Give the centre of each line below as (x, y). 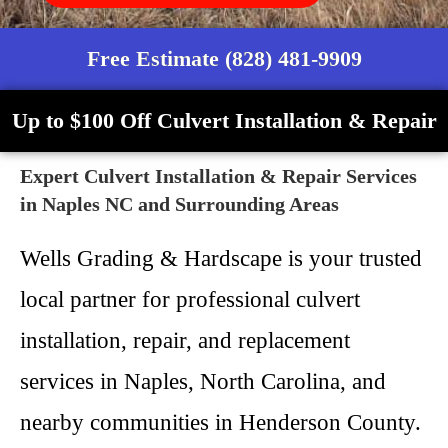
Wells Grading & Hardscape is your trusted (221, 258)
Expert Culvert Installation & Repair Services (218, 176)
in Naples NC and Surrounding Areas (179, 204)
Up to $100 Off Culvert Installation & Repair (224, 120)
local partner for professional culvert (190, 299)
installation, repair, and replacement (185, 340)
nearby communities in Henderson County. (220, 422)
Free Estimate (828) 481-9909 (224, 58)
